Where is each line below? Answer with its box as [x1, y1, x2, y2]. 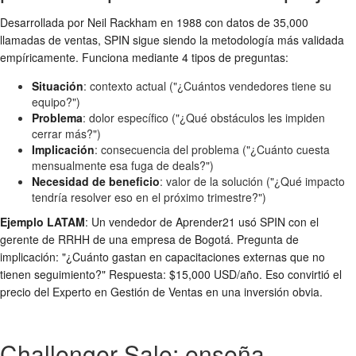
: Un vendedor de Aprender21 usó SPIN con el [85, 214, 319, 230]
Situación [32, 78, 83, 94]
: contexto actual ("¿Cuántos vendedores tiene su [83, 78, 331, 94]
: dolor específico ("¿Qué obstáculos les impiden [83, 110, 325, 126]
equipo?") [32, 94, 80, 110]
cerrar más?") [32, 126, 101, 141]
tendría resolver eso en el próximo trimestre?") [32, 189, 266, 205]
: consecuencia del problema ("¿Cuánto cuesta [95, 141, 330, 157]
